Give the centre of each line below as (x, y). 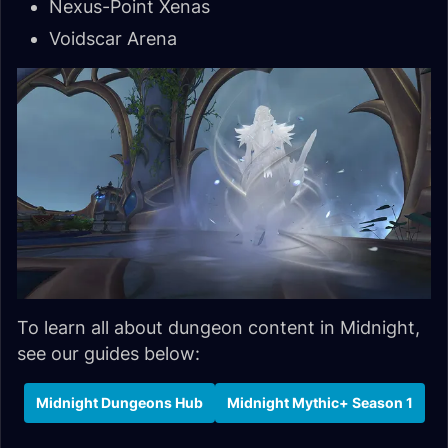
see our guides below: (108, 353)
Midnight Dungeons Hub (119, 403)
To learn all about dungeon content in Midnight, (218, 327)
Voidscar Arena (113, 38)
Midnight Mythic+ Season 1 (319, 403)
